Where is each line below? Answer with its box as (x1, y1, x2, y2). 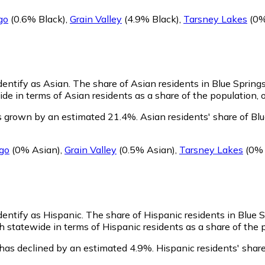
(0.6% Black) (8, 12, 66, 25)
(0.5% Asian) (117, 144, 175, 156)
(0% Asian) (9, 144, 60, 156)
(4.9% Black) (122, 12, 179, 25)
